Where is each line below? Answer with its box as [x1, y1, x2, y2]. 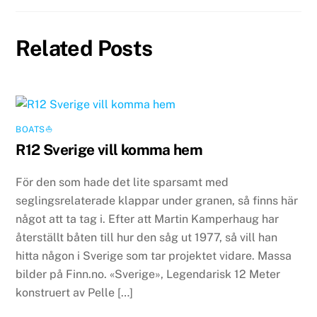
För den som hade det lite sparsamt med [16, 175, 229, 189]
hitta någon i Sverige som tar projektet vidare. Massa [16, 248, 292, 263]
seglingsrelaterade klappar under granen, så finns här [16, 193, 299, 207]
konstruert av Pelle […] [16, 285, 134, 299]
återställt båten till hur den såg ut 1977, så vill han [16, 230, 278, 244]
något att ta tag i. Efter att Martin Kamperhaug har [16, 212, 279, 226]
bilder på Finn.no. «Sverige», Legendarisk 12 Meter [16, 267, 281, 281]
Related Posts [16, 35, 153, 62]
